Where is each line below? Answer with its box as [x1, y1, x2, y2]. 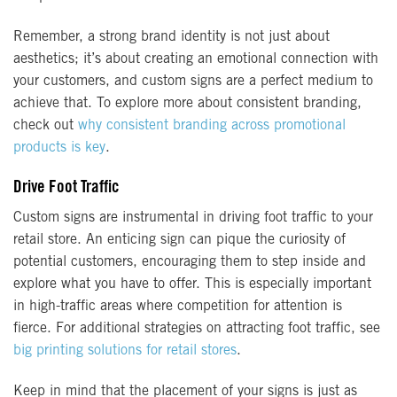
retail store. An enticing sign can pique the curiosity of [13, 233, 346, 248]
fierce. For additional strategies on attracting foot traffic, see [13, 322, 380, 337]
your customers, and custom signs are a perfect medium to [13, 74, 373, 89]
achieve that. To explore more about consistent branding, [13, 96, 362, 111]
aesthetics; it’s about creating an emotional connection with [13, 51, 378, 66]
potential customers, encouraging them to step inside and [13, 255, 366, 270]
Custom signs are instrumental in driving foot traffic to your [13, 211, 373, 226]
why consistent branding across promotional [78, 118, 346, 133]
